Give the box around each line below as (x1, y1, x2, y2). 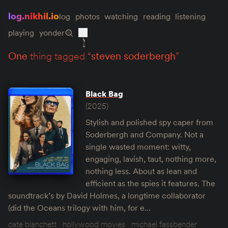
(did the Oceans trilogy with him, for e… (8, 203, 151, 213)
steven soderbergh (91, 49, 176, 63)
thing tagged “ (27, 49, 91, 63)
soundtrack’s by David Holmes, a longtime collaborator (8, 190, 206, 201)
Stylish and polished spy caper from (85, 117, 213, 127)
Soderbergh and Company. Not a (85, 129, 204, 139)
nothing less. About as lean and (85, 166, 197, 176)
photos (75, 11, 100, 21)
